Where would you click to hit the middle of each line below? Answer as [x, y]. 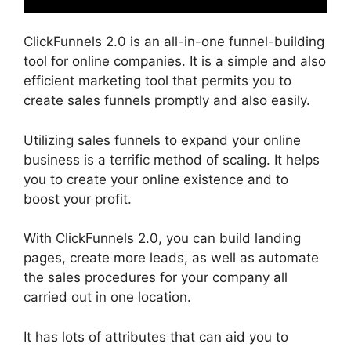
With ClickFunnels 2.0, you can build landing [162, 239]
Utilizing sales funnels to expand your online [162, 140]
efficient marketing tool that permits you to [157, 81]
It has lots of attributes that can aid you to [156, 337]
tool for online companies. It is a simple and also [175, 62]
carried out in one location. [107, 297]
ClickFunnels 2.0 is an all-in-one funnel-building [174, 42]
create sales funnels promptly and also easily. [167, 101]
